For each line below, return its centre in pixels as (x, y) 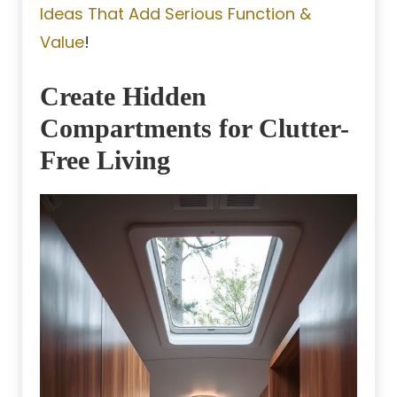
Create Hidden (123, 96)
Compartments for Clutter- (195, 128)
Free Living (105, 160)
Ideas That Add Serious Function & (175, 13)
